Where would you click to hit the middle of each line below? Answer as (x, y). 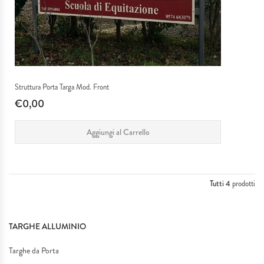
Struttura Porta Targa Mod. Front (62, 87)
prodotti (243, 183)
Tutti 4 (220, 183)
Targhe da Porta (34, 250)
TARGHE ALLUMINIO (47, 226)
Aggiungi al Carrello (118, 132)
